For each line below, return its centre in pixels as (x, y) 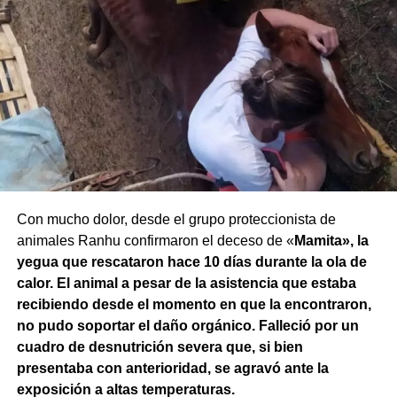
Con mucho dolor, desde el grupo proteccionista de (176, 220)
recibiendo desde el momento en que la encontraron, (194, 305)
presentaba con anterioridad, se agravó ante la (172, 369)
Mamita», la (331, 241)
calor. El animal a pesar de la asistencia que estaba (186, 284)
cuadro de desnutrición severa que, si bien (160, 347)
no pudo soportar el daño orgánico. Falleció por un (187, 326)
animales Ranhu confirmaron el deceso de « (155, 241)
